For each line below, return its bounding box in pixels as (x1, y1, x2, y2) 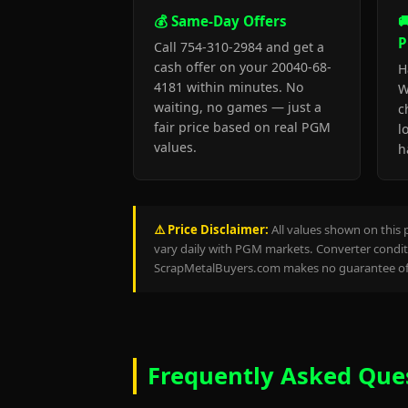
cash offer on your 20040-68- (154, 58, 331, 76)
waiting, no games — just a (154, 98, 321, 116)
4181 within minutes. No (154, 78, 304, 96)
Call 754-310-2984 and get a (154, 38, 324, 56)
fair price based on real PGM (154, 118, 331, 136)
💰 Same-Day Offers (154, 12, 287, 30)
